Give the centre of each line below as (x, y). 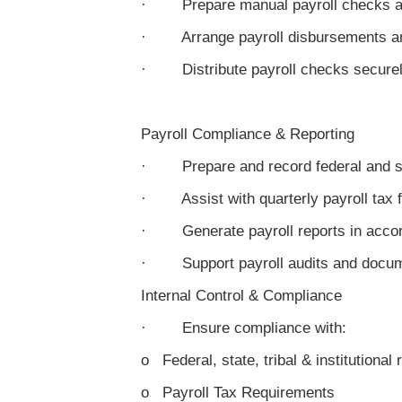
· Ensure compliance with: (244, 328)
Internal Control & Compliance (241, 296)
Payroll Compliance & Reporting (248, 134)
